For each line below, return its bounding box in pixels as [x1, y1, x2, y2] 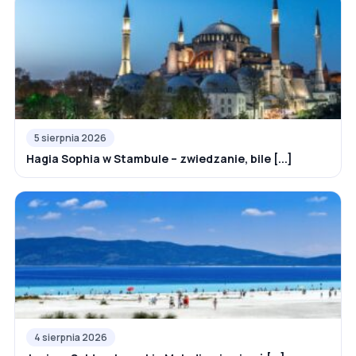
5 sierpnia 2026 [34, 130, 106, 145]
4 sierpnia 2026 [34, 330, 107, 344]
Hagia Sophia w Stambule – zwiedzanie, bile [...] [26, 150, 292, 166]
